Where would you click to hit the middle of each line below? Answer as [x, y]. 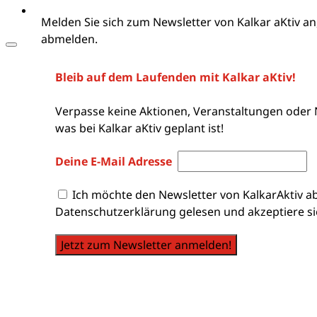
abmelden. [69, 39]
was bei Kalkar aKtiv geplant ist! [139, 128]
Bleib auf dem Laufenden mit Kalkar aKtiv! [175, 77]
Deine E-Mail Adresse [115, 161]
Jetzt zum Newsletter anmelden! [146, 245]
